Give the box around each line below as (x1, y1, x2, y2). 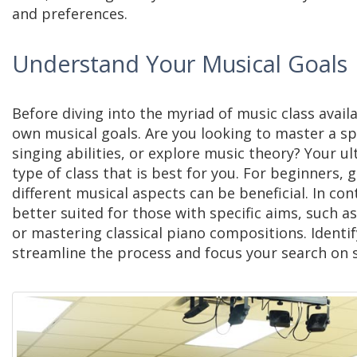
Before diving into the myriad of (12, 104, 237, 123)
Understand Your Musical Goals (12, 48, 347, 79)
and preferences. (12, 4, 127, 23)
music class (237, 104, 315, 123)
